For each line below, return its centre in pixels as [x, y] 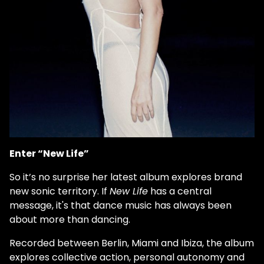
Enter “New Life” [49, 153]
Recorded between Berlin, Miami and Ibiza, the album [132, 243]
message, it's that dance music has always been [121, 205]
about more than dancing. [70, 219]
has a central [180, 191]
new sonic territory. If [60, 191]
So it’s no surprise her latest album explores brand [126, 177]
